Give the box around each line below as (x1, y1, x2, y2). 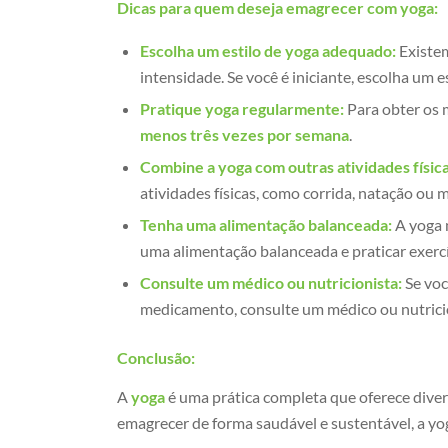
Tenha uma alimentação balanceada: (140, 214, 393, 234)
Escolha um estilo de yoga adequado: (140, 40, 397, 60)
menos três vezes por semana (140, 124, 350, 144)
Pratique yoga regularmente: (140, 98, 345, 118)
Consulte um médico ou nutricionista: (140, 272, 403, 292)
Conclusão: (117, 347, 196, 367)
